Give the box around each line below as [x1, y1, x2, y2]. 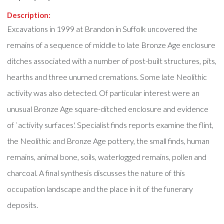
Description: [7, 10, 51, 19]
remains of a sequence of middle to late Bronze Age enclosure [7, 39, 216, 49]
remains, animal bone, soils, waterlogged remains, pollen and [7, 151, 207, 161]
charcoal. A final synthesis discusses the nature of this [7, 167, 185, 177]
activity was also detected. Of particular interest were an [7, 87, 200, 97]
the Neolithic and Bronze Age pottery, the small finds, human [7, 135, 210, 145]
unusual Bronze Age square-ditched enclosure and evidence [7, 103, 209, 113]
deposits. [7, 199, 38, 209]
